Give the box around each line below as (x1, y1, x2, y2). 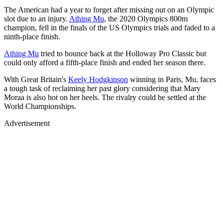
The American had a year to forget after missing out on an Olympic (4, 5, 214, 14)
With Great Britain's (4, 75, 68, 84)
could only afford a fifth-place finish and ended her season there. (4, 58, 206, 67)
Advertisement (4, 119, 50, 128)
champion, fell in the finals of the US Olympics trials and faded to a (4, 23, 215, 32)
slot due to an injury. (4, 14, 69, 23)
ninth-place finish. (4, 32, 60, 41)
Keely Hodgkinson (68, 75, 128, 84)
